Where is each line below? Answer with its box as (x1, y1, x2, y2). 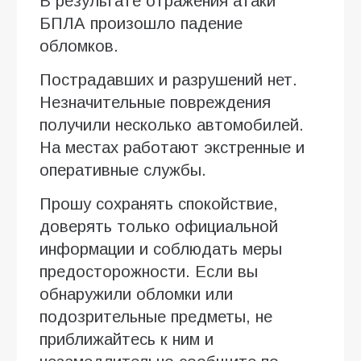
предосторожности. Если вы (39, 262, 258, 280)
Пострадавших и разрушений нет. (39, 70, 297, 89)
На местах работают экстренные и (39, 138, 305, 156)
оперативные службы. (39, 160, 206, 179)
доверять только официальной (39, 217, 278, 235)
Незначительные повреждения (39, 93, 271, 111)
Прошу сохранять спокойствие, (39, 194, 278, 213)
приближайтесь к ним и (39, 330, 214, 348)
